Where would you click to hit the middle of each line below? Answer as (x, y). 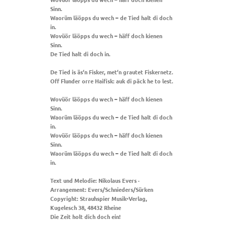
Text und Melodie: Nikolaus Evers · (95, 180)
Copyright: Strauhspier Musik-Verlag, (99, 198)
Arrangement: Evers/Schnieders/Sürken (102, 189)
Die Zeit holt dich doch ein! (85, 216)
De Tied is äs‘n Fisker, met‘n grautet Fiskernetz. (112, 72)
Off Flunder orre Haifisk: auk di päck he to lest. (112, 81)
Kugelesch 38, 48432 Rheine (86, 207)
